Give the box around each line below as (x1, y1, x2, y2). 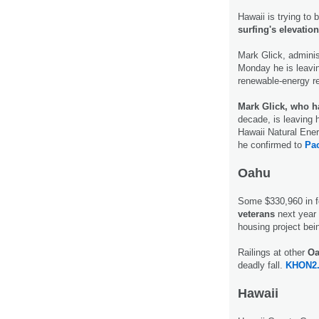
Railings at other (238, 246, 308, 258)
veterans (238, 208, 278, 219)
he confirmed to (238, 139, 305, 150)
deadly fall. (238, 259, 286, 271)
